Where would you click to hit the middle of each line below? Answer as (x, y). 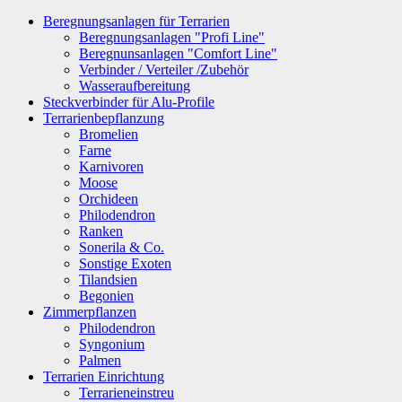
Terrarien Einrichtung (104, 377)
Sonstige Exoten (125, 264)
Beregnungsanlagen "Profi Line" (172, 38)
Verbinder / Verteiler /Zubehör (164, 70)
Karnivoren (111, 167)
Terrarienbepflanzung (104, 118)
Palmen (100, 361)
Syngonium (112, 345)
